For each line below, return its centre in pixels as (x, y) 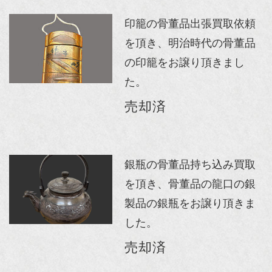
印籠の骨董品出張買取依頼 (190, 24)
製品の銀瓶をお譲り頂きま (190, 204)
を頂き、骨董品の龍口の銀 (190, 184)
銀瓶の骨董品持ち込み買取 (190, 165)
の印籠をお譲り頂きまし (185, 63)
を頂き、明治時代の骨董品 (190, 43)
